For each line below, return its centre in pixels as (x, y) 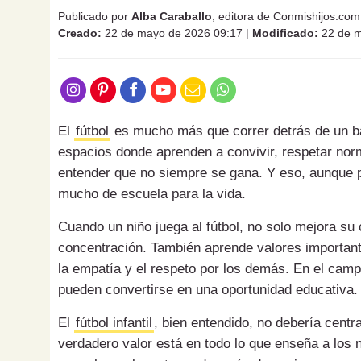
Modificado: (285, 33)
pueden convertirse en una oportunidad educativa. (208, 290)
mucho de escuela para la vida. (152, 194)
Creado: (80, 33)
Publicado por (95, 16)
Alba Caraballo (172, 16)
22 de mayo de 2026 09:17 (172, 33)
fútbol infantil (114, 323)
